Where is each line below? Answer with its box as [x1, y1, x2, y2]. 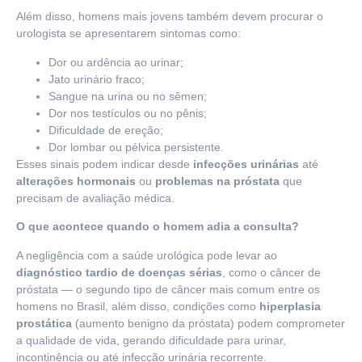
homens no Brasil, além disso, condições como [16, 299, 259, 313]
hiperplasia [259, 299, 321, 313]
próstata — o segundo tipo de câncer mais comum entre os [16, 282, 320, 296]
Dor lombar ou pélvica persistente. [48, 140, 224, 154]
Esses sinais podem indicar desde [16, 157, 193, 170]
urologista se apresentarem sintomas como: [16, 27, 241, 40]
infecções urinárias [193, 157, 299, 170]
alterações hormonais [16, 174, 136, 187]
